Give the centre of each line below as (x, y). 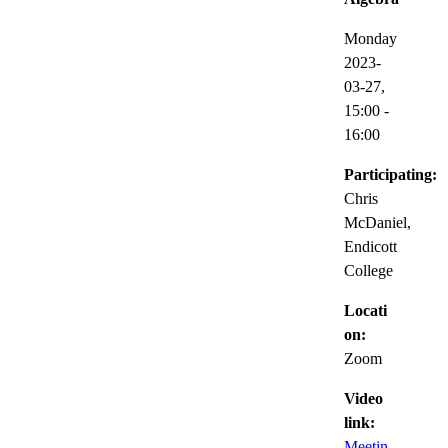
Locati (365, 310)
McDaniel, (377, 222)
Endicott (370, 246)
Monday (370, 38)
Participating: (390, 174)
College (368, 270)
